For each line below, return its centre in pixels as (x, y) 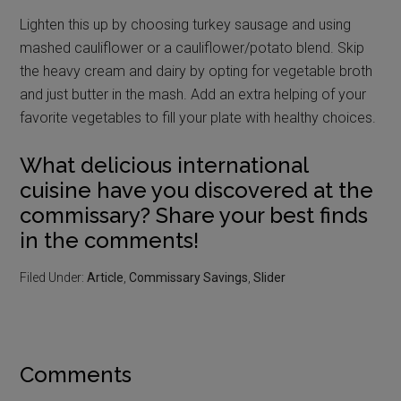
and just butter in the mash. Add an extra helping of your (193, 94)
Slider (270, 277)
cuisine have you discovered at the (197, 190)
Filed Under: (54, 277)
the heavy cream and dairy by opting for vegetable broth (196, 71)
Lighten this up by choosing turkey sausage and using (186, 24)
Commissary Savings (189, 277)
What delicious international (164, 165)
